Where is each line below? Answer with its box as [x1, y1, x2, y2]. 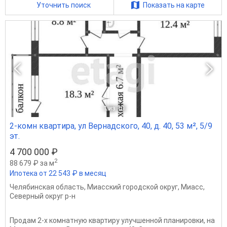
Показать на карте [142, 1, 205, 9]
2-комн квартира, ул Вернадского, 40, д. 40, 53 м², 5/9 [10, 121, 212, 131]
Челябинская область [10, 182, 84, 191]
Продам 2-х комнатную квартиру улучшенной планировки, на [10, 216, 215, 224]
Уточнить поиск [36, 1, 91, 9]
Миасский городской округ [87, 182, 178, 191]
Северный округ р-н [10, 192, 75, 200]
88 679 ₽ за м [10, 159, 54, 167]
